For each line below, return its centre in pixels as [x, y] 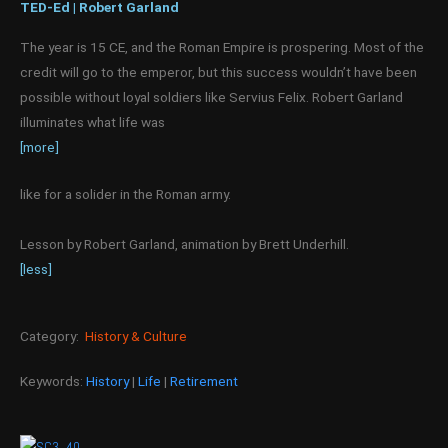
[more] [39, 146]
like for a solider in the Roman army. [125, 193]
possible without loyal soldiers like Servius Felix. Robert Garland [211, 96]
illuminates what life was [92, 121]
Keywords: [53, 380]
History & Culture [136, 335]
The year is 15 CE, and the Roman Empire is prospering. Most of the [222, 46]
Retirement [204, 380]
